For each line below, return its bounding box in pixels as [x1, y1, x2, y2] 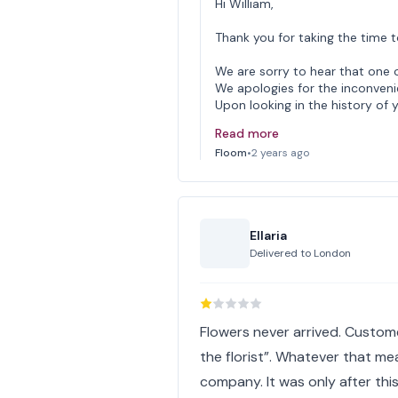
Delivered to [250, 246, 314, 260]
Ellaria [250, 227, 288, 243]
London [314, 246, 352, 260]
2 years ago [251, 146, 310, 160]
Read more [215, 125, 280, 141]
